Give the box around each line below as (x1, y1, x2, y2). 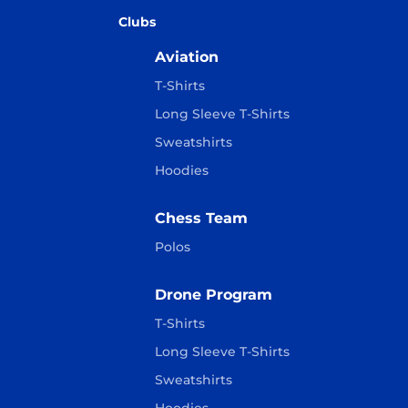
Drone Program (155, 286, 272, 303)
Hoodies (155, 162, 209, 178)
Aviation (155, 48, 219, 66)
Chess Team (155, 209, 248, 227)
